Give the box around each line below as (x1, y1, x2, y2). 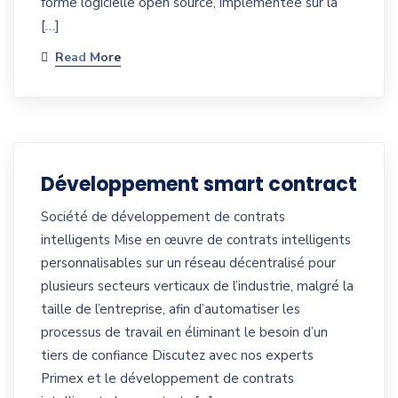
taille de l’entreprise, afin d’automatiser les (41, 300, 300, 319)
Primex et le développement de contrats (41, 370, 294, 388)
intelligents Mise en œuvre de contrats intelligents (41, 231, 351, 250)
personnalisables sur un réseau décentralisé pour (41, 254, 336, 273)
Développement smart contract (41, 171, 357, 199)
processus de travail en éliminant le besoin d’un (41, 323, 328, 342)
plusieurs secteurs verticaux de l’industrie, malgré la (41, 277, 354, 296)
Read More (55, 49, 121, 67)
